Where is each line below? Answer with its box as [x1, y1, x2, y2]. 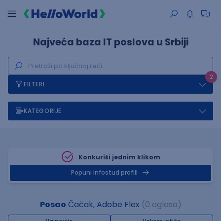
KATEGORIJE [24, 107, 62, 115]
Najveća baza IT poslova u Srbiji [33, 36, 188, 49]
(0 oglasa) [141, 199, 182, 210]
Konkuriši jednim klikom [78, 153, 160, 161]
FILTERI [24, 80, 45, 88]
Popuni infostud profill [71, 169, 138, 177]
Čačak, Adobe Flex [66, 199, 140, 210]
